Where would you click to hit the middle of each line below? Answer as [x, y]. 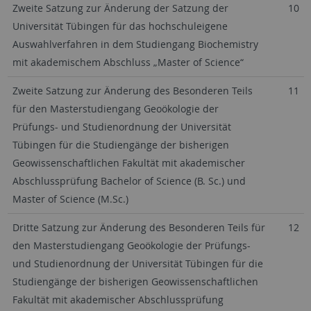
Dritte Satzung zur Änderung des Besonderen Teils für [138, 227]
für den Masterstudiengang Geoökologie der [115, 109]
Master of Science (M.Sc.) [70, 199]
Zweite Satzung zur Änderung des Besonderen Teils [132, 91]
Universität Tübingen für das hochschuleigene [120, 26]
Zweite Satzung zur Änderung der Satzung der [120, 8]
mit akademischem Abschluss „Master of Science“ [128, 62]
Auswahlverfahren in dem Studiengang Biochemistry [135, 44]
